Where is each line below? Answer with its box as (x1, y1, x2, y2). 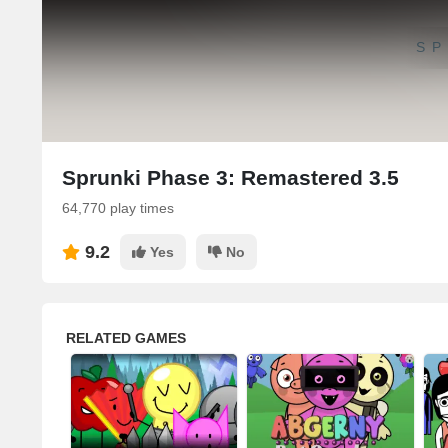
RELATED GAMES (66, 330, 186, 346)
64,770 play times (62, 200, 174, 216)
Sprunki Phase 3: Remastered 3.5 (62, 166, 399, 189)
